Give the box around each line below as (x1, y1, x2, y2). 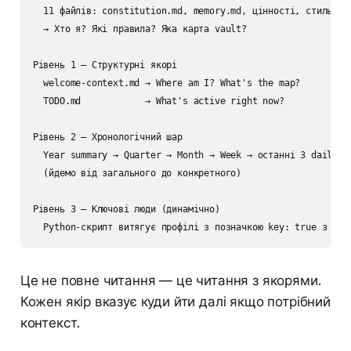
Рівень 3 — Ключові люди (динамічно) (32, 203, 220, 215)
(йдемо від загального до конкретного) (32, 167, 242, 179)
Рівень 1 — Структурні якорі (32, 59, 178, 71)
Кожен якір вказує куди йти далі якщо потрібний (20, 293, 331, 309)
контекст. (20, 314, 81, 331)
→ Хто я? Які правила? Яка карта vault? (32, 23, 247, 34)
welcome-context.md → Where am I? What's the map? (32, 77, 301, 89)
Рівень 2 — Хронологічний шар (32, 131, 183, 143)
